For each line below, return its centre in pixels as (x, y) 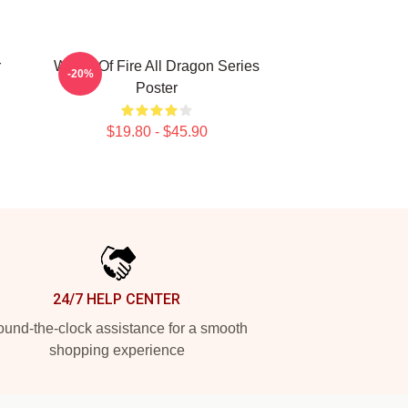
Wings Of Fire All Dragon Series (157, 66)
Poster (157, 88)
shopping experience (117, 350)
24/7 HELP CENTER (117, 299)
